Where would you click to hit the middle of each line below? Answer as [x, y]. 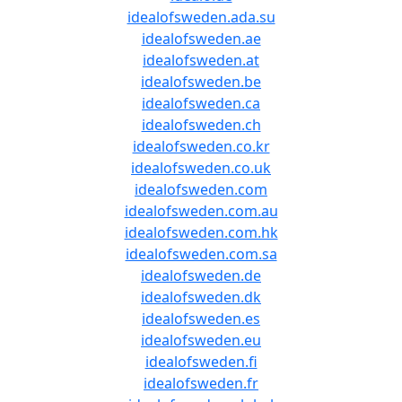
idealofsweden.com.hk [201, 232]
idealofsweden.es [201, 319]
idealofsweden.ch [201, 125]
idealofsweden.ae [201, 39]
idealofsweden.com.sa [201, 254]
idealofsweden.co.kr [201, 146]
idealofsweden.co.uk [201, 168]
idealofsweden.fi [201, 362]
